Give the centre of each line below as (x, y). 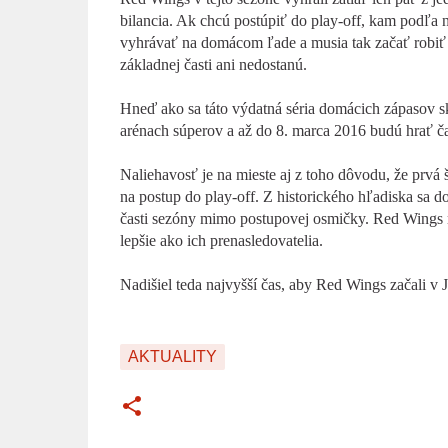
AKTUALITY (172, 356)
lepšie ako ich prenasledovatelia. (221, 240)
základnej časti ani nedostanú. (213, 64)
